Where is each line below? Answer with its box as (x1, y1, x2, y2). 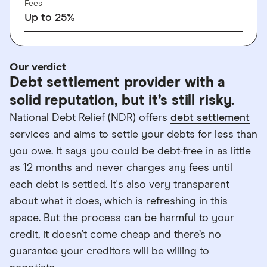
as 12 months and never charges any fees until (10, 163, 232, 173)
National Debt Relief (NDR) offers (10, 113, 170, 123)
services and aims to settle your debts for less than (10, 129, 257, 140)
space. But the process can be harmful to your (10, 213, 234, 223)
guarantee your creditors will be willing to (10, 246, 209, 257)
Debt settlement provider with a (10, 76, 225, 90)
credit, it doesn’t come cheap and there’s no (10, 229, 221, 240)
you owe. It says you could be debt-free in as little (10, 146, 251, 157)
